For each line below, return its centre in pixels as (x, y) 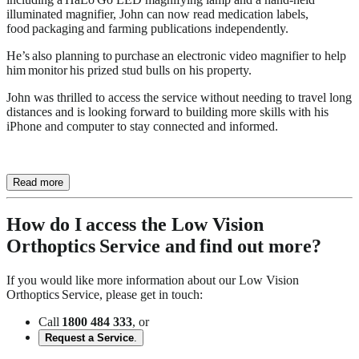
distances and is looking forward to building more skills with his (167, 111)
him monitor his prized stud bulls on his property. (129, 70)
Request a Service (89, 338)
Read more (38, 182)
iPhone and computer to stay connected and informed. (142, 126)
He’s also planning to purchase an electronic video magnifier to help (176, 55)
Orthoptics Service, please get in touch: (105, 295)
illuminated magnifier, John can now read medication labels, (157, 14)
